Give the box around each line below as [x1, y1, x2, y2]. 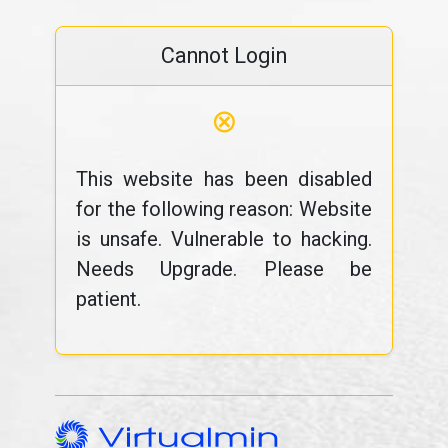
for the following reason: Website [75, 197, 373, 221]
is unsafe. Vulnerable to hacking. [75, 227, 373, 251]
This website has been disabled [75, 167, 373, 191]
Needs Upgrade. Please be [75, 257, 373, 281]
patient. [75, 287, 141, 311]
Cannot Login [161, 43, 287, 68]
